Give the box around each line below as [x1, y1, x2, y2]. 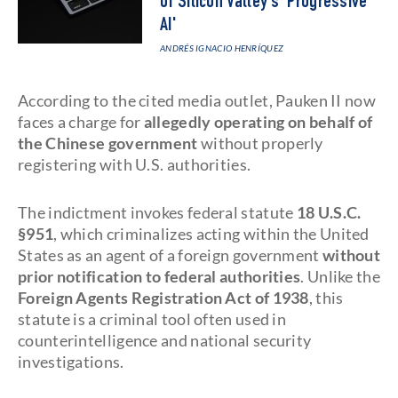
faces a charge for [18, 112, 144, 131]
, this [308, 288, 344, 307]
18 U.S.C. [296, 203, 362, 222]
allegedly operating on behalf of [143, 112, 373, 131]
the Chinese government [18, 133, 198, 153]
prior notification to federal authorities [18, 267, 301, 286]
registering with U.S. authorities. [18, 155, 251, 174]
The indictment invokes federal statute [18, 203, 297, 222]
